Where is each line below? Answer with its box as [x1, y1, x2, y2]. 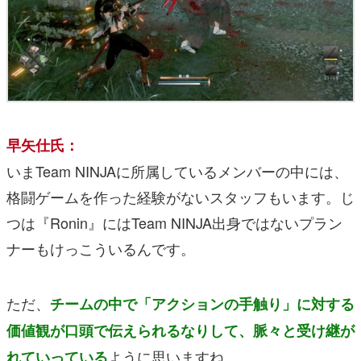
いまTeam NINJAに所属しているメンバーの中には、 [6, 160, 348, 182]
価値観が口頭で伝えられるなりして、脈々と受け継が [6, 320, 355, 342]
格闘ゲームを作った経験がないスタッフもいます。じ [6, 186, 355, 208]
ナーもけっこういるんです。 [6, 238, 195, 259]
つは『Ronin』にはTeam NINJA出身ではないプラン [6, 212, 342, 234]
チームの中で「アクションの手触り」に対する [50, 293, 355, 315]
